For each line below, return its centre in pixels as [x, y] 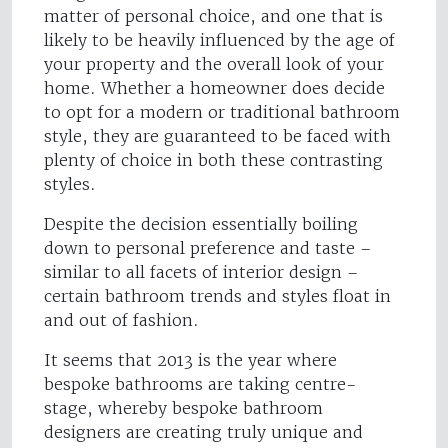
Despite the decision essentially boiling [201, 224]
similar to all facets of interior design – [201, 272]
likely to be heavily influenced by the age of [219, 40]
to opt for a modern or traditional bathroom [222, 112]
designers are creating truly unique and [203, 432]
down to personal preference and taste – [208, 248]
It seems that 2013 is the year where [190, 360]
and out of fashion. [121, 320]
